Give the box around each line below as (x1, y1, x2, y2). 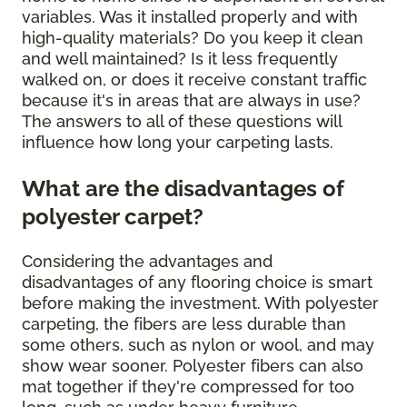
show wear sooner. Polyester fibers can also (22, 356, 363, 376)
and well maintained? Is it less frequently (22, 49, 338, 69)
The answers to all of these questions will (22, 112, 342, 132)
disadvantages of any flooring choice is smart (22, 273, 372, 293)
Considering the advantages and (22, 252, 273, 272)
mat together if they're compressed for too (22, 377, 354, 397)
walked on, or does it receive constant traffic (22, 70, 367, 90)
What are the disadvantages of (22, 175, 344, 203)
